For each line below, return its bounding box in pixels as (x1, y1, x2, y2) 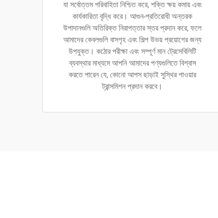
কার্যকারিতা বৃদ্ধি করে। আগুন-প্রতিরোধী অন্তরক (73, 12, 192, 21)
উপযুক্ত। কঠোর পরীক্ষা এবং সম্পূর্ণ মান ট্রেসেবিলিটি (69, 47, 196, 56)
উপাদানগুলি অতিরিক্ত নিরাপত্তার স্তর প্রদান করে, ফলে (63, 23, 201, 33)
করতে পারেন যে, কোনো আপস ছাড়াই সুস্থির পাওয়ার (69, 70, 196, 79)
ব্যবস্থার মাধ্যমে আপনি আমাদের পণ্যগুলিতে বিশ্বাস (69, 58, 196, 68)
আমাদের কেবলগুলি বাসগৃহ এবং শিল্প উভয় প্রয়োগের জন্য (63, 35, 201, 44)
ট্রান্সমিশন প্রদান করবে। (102, 82, 163, 91)
